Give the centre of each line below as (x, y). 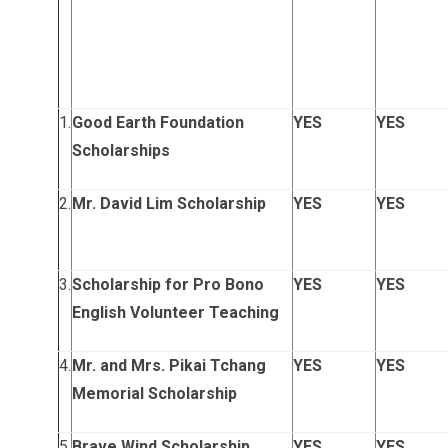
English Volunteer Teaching (175, 312)
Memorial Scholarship (154, 393)
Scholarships (121, 150)
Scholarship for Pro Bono (168, 284)
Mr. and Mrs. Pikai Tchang (169, 365)
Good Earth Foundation (158, 122)
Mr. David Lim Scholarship (169, 203)
